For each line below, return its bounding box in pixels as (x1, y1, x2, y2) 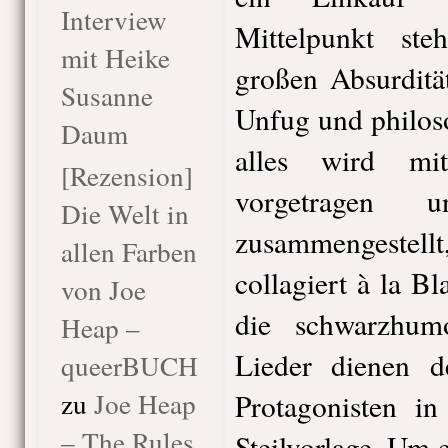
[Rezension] (60, 157, 193, 194)
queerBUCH (60, 347, 198, 384)
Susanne (60, 77, 153, 114)
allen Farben (60, 233, 197, 270)
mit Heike (60, 39, 170, 76)
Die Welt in (60, 195, 189, 232)
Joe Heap (93, 385, 196, 422)
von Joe (60, 271, 146, 308)
